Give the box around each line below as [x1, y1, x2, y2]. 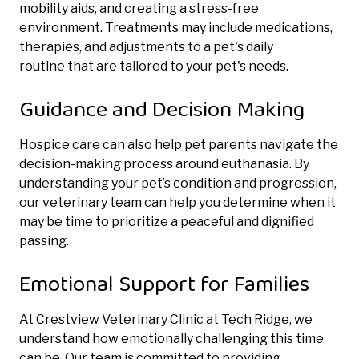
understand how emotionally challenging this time [19, 330, 324, 346]
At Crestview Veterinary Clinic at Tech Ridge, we [19, 311, 313, 327]
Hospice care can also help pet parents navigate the [19, 136, 338, 152]
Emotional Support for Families [19, 266, 309, 303]
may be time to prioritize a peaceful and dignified [19, 213, 314, 229]
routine [19, 58, 65, 74]
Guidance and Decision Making [19, 91, 305, 128]
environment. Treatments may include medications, [19, 19, 333, 35]
